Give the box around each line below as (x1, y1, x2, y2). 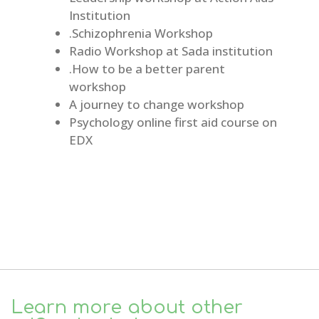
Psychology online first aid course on (68, 114, 277, 131)
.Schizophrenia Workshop (68, 25, 213, 42)
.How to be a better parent (68, 61, 225, 78)
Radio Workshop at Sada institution (68, 43, 273, 60)
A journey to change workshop (68, 96, 244, 113)
